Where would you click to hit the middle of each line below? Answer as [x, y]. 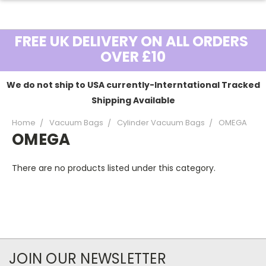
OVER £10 [133, 57]
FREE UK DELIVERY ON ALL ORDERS [133, 41]
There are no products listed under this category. [114, 168]
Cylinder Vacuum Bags [161, 123]
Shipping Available [133, 100]
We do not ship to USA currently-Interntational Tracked [133, 85]
